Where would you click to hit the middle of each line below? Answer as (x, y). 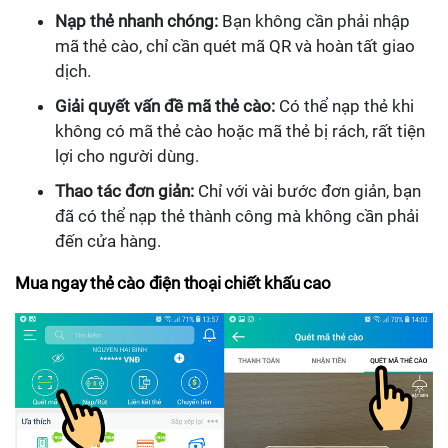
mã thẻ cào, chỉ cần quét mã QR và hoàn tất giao (235, 45)
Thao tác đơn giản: (124, 190)
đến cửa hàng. (108, 240)
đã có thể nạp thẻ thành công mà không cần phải (237, 215)
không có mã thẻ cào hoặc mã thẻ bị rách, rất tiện (240, 130)
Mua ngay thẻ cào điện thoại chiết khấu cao (173, 282)
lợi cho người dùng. (127, 155)
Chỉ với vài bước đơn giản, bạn (307, 190)
